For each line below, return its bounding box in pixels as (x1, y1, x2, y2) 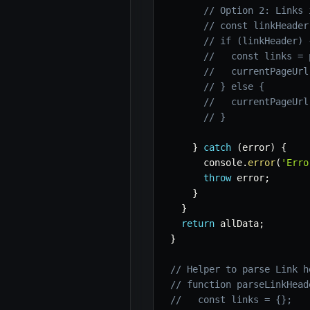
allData (215, 218, 259, 230)
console (170, 157, 242, 169)
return (181, 218, 215, 230)
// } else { (203, 81, 264, 93)
